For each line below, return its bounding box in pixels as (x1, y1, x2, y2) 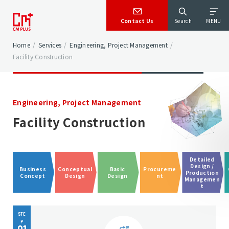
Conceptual (58, 165, 93, 173)
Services (38, 40, 62, 49)
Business (19, 165, 46, 173)
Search (174, 16, 192, 25)
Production (185, 168, 219, 176)
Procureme (143, 165, 176, 173)
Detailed (189, 155, 215, 163)
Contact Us (120, 16, 154, 25)
